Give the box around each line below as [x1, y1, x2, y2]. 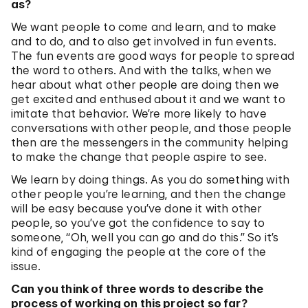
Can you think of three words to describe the [11, 282, 264, 296]
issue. [11, 259, 41, 274]
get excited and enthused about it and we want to [11, 92, 285, 107]
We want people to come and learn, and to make [11, 20, 277, 34]
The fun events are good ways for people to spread [11, 49, 294, 63]
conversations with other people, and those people [11, 121, 291, 135]
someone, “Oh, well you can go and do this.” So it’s [11, 230, 279, 245]
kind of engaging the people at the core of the [11, 245, 267, 259]
